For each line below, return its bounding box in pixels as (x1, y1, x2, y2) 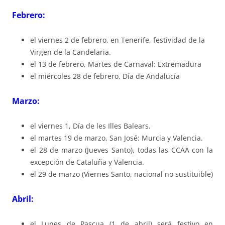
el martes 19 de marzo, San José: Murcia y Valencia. (30, 133, 205, 143)
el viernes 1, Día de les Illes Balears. (30, 121, 153, 131)
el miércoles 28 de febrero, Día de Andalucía (30, 71, 180, 81)
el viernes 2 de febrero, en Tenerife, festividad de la (30, 35, 205, 45)
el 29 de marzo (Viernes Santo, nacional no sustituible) (30, 169, 213, 179)
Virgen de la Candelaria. (30, 47, 111, 57)
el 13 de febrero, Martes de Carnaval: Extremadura (30, 59, 201, 69)
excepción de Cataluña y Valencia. (30, 157, 144, 167)
